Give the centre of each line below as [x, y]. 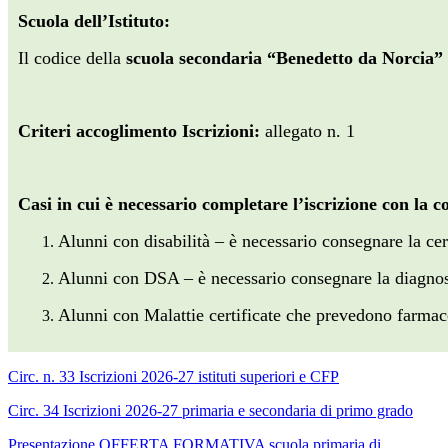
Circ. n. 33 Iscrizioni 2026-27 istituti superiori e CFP [173, 377]
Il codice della [72, 58]
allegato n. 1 [310, 131]
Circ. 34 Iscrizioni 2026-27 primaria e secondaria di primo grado [210, 411]
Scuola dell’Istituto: [94, 21]
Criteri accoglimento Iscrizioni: [141, 131]
